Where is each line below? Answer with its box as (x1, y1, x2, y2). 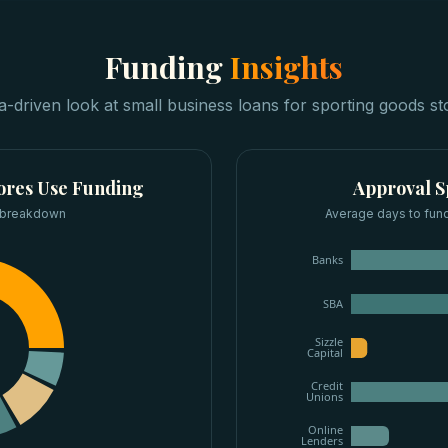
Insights (230, 47, 343, 87)
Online (308, 422, 343, 438)
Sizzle (315, 334, 343, 350)
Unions (306, 389, 343, 405)
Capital (307, 345, 343, 361)
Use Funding (33, 176, 144, 200)
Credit (311, 378, 343, 394)
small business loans (122, 95, 279, 115)
